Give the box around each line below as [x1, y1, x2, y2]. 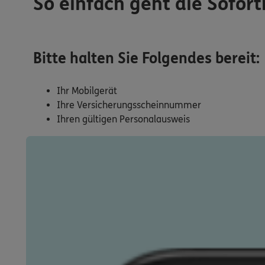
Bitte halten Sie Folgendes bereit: [33, 50, 260, 67]
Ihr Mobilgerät [57, 85, 117, 97]
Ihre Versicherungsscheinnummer [57, 99, 201, 111]
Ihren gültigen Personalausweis [57, 114, 190, 125]
